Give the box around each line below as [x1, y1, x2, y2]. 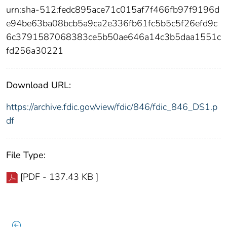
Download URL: [6, 79, 71, 91]
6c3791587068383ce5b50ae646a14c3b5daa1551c [6, 30, 221, 43]
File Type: [6, 148, 46, 161]
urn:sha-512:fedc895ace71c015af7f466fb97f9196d [6, 3, 219, 16]
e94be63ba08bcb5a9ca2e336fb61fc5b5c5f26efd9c [6, 17, 217, 29]
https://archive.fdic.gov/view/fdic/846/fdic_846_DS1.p [6, 100, 217, 113]
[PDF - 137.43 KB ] [20, 170, 98, 183]
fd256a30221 [6, 44, 63, 57]
